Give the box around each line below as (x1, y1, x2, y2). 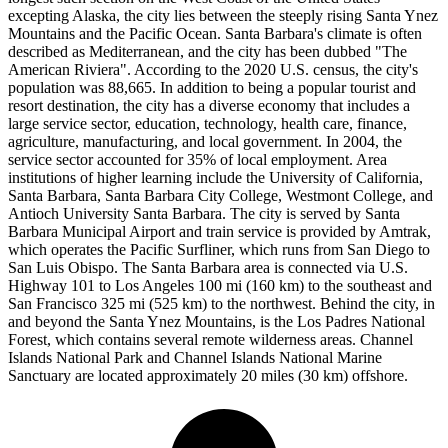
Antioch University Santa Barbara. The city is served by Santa (8, 204, 400, 222)
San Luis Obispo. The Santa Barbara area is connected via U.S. (8, 258, 408, 276)
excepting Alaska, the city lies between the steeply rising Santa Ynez (8, 6, 438, 24)
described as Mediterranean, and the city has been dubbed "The (8, 42, 407, 60)
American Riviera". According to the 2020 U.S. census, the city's (8, 60, 418, 78)
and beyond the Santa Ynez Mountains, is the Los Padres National (8, 312, 425, 330)
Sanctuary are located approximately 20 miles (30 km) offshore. (8, 366, 408, 384)
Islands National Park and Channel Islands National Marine (8, 348, 382, 366)
